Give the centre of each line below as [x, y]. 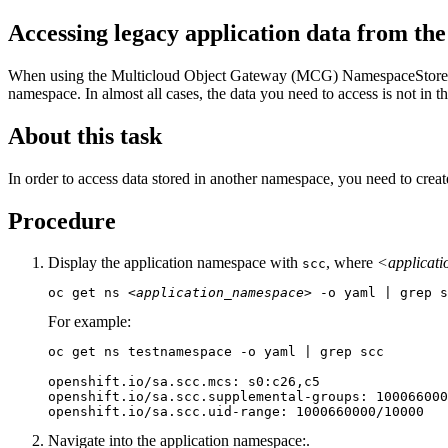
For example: [89, 322]
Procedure [62, 220]
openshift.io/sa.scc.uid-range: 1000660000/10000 [236, 412]
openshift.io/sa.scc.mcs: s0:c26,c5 [184, 382]
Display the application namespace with [175, 263]
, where [351, 263]
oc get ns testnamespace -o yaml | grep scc [216, 352]
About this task [85, 135]
